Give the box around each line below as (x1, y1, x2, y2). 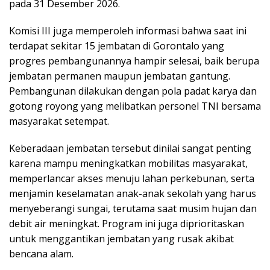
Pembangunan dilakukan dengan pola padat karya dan (9, 84, 257, 98)
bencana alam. (9, 246, 74, 260)
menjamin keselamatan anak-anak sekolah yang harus (9, 186, 256, 200)
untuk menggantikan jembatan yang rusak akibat (9, 231, 234, 245)
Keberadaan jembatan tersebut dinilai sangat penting (9, 141, 251, 155)
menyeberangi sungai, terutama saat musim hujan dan (9, 201, 257, 215)
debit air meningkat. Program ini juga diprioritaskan (9, 216, 244, 230)
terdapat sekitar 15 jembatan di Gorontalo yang (9, 39, 224, 52)
